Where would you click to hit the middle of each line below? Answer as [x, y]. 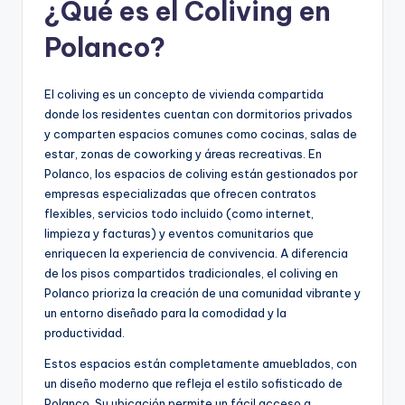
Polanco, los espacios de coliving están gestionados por [201, 174]
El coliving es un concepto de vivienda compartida [184, 94]
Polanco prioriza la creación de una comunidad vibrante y [202, 293]
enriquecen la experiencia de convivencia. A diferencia [196, 254]
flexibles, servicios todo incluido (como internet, [179, 214]
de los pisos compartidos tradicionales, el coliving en [191, 273]
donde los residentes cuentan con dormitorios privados [198, 114]
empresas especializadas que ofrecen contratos [180, 194]
